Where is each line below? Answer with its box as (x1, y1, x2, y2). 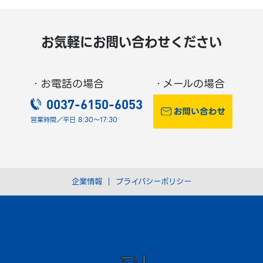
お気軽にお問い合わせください (41, 32, 222, 53)
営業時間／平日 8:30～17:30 (30, 114, 117, 125)
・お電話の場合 (30, 75, 104, 93)
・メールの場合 (153, 75, 225, 93)
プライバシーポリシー (116, 175, 191, 188)
